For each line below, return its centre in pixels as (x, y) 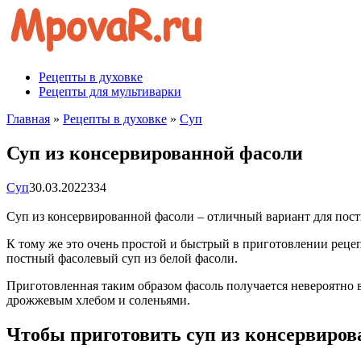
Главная (28, 119)
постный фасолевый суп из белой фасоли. (122, 258)
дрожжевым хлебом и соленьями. (98, 300)
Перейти (29, 12)
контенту (31, 41)
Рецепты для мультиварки (110, 91)
